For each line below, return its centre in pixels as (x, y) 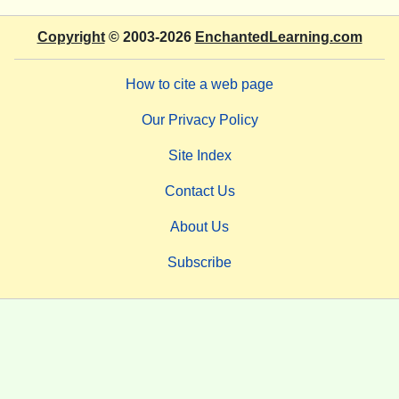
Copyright (71, 37)
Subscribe (199, 263)
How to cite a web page (199, 85)
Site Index (199, 156)
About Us (199, 227)
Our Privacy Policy (199, 120)
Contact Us (199, 191)
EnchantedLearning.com (278, 37)
